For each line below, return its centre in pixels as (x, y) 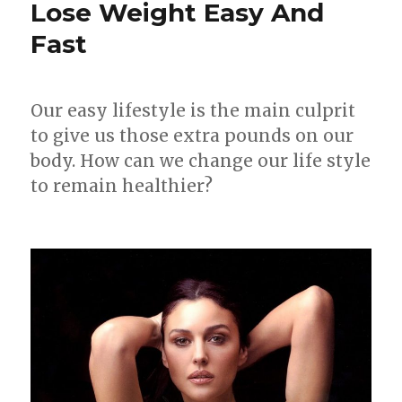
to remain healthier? (122, 185)
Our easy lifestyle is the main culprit (193, 110)
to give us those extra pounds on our (192, 135)
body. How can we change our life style (201, 160)
